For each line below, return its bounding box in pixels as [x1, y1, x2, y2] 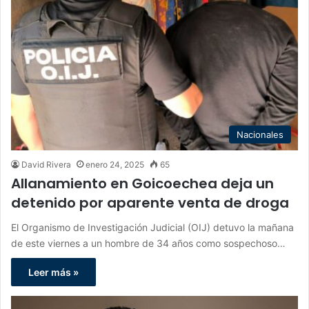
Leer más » [28, 266, 79, 278]
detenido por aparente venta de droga [11, 192, 289, 212]
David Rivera [21, 159, 71, 170]
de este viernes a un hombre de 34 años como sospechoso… [11, 237, 286, 249]
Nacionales [237, 128, 283, 140]
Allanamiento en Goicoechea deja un [11, 173, 274, 193]
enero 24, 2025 [86, 159, 144, 170]
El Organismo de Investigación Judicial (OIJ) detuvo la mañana [11, 221, 294, 233]
